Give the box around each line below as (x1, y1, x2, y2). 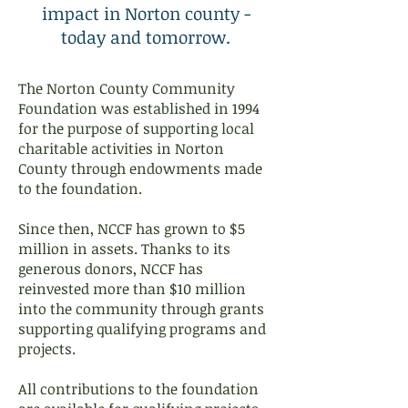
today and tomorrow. (61, 25, 230, 49)
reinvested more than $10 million (18, 279, 246, 299)
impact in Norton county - (41, 2, 250, 25)
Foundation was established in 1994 (18, 98, 260, 118)
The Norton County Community (18, 78, 235, 98)
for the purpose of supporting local (18, 118, 254, 138)
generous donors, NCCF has (18, 259, 203, 279)
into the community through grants (18, 299, 264, 319)
